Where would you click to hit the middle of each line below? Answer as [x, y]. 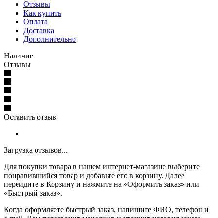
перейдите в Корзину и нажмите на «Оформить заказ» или [101, 184]
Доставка [39, 30]
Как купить [42, 13]
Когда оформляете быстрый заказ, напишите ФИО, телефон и [106, 209]
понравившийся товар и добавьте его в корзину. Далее [94, 175]
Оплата [36, 21]
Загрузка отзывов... [36, 150]
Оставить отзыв [30, 117]
